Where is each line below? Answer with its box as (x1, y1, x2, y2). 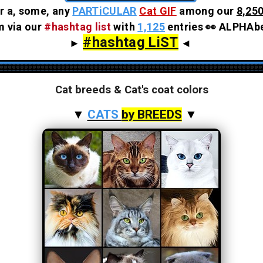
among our (179, 4, 237, 17)
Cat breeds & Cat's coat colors (55, 83, 208, 96)
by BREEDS (121, 107, 182, 122)
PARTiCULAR (72, 4, 137, 17)
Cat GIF (139, 4, 177, 17)
